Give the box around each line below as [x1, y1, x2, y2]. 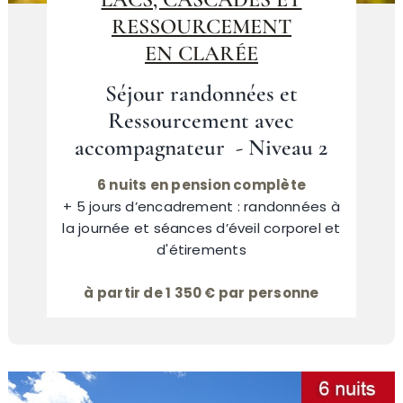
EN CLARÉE [144, 40, 258, 67]
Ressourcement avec [108, 106, 295, 134]
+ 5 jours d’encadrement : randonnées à [63, 196, 340, 216]
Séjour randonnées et [104, 79, 298, 107]
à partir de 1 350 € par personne [84, 282, 319, 302]
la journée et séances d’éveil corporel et [62, 218, 341, 237]
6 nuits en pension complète [96, 175, 307, 194]
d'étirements [157, 239, 246, 259]
